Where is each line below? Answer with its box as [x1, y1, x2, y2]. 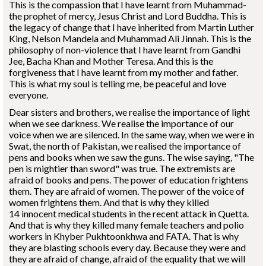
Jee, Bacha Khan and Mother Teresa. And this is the [9, 55, 213, 66]
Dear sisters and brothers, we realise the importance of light [9, 106, 250, 118]
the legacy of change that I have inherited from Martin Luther [9, 21, 254, 33]
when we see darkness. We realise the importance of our [9, 118, 234, 129]
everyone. [9, 89, 48, 100]
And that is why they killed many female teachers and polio [9, 219, 244, 230]
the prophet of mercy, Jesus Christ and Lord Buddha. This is [9, 10, 246, 21]
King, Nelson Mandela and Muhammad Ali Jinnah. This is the [9, 33, 251, 44]
